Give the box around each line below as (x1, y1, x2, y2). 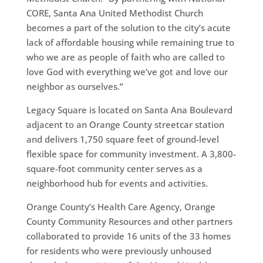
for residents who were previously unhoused (26, 244, 211, 257)
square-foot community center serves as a (26, 162, 203, 174)
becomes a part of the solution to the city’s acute (26, 21, 231, 33)
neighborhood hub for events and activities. (26, 177, 208, 189)
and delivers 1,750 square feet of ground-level (26, 133, 219, 145)
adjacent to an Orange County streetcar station (26, 118, 224, 130)
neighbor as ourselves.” (26, 80, 123, 92)
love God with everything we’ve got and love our (26, 65, 228, 77)
